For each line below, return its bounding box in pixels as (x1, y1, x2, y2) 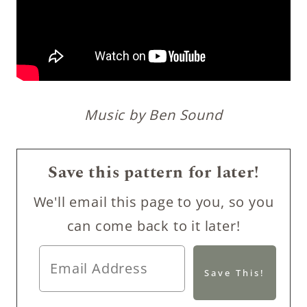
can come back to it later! (66, 217, 241, 235)
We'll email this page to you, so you (33, 193, 274, 211)
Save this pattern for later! (48, 160, 259, 185)
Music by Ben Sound (84, 106, 223, 124)
